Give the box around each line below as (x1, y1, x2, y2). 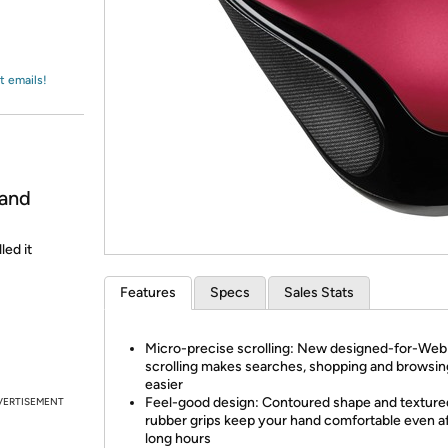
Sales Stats (284, 284, 354, 301)
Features (120, 284, 176, 301)
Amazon (38, 25, 91, 43)
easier (145, 376, 183, 393)
